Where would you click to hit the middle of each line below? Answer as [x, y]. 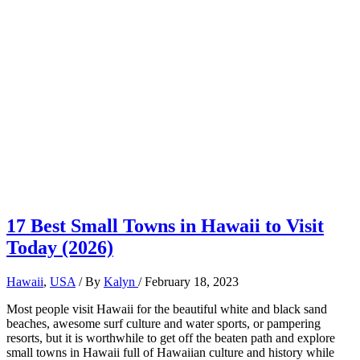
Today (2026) [60, 247]
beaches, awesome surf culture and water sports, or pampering [164, 323]
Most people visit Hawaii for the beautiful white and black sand [167, 309]
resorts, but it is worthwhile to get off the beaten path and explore [171, 337]
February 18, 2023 [192, 281]
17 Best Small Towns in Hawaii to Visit [165, 225]
